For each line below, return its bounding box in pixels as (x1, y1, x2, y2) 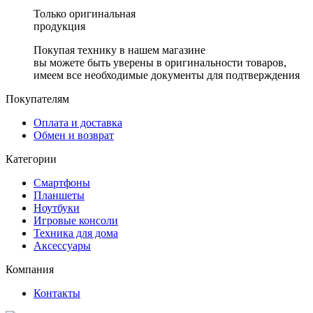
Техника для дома (34, 227, 118, 240)
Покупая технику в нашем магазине (34, 44, 205, 57)
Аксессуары (34, 240, 91, 252)
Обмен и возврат (34, 129, 114, 142)
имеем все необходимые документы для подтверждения (34, 69, 300, 82)
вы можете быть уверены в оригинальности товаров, (34, 57, 286, 69)
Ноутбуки (34, 202, 80, 214)
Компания (6, 263, 54, 276)
